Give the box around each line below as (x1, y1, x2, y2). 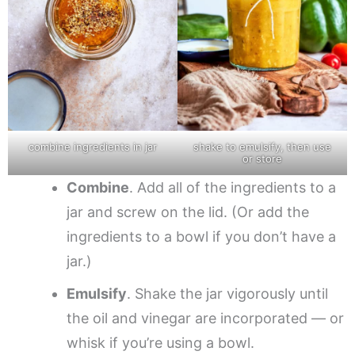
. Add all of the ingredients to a (129, 178, 336, 196)
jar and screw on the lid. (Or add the (67, 203, 309, 220)
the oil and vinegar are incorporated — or (67, 309, 344, 326)
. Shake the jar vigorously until (127, 284, 328, 302)
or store (242, 151, 282, 165)
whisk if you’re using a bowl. (67, 334, 254, 351)
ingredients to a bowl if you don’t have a (67, 227, 336, 245)
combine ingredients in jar (29, 139, 157, 153)
